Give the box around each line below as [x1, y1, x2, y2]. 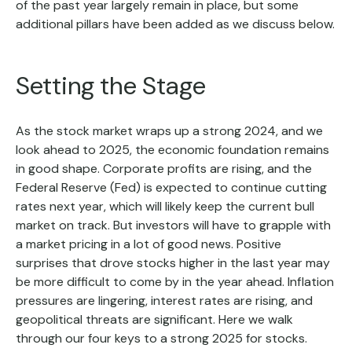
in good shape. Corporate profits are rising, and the [16, 160, 312, 177]
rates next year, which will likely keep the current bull [16, 198, 314, 214]
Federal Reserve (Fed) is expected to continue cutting [16, 179, 327, 196]
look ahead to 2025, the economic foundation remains [16, 141, 329, 158]
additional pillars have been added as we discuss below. [16, 16, 335, 32]
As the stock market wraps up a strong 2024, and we [16, 123, 323, 139]
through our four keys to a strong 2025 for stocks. [16, 330, 307, 346]
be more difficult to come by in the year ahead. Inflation [16, 273, 334, 290]
